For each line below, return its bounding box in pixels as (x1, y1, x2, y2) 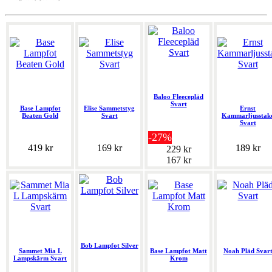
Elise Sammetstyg (84, 104, 135, 112)
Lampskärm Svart (13, 254, 67, 262)
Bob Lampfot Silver (80, 242, 138, 250)
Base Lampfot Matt (150, 247, 207, 255)
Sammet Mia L (18, 247, 62, 255)
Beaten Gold (22, 112, 58, 120)
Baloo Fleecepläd (154, 93, 203, 101)
